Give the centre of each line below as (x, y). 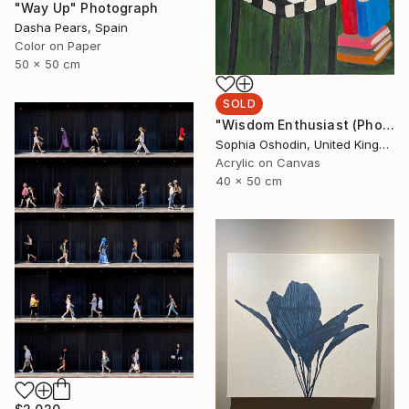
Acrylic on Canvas (268, 163)
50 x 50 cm (47, 64)
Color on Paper (58, 46)
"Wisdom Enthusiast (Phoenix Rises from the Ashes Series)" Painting (388, 125)
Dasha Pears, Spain (71, 28)
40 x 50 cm (249, 181)
